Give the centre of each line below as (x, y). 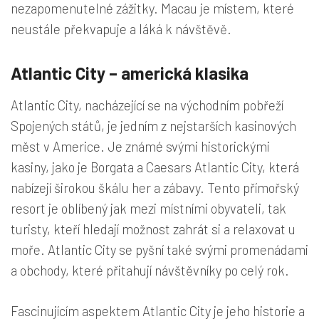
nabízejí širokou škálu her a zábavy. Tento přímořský (155, 187)
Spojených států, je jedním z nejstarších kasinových (153, 125)
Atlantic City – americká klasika (130, 73)
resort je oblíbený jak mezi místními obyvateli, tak (148, 208)
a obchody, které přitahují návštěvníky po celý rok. (150, 270)
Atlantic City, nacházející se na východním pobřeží (147, 105)
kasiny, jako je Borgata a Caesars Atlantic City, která (155, 167)
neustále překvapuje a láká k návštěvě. (121, 28)
